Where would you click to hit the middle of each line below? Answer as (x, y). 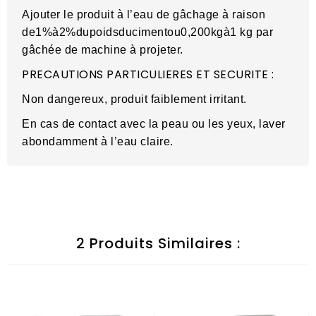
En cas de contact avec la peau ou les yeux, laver (154, 124)
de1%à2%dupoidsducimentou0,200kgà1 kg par (147, 32)
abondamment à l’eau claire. (98, 142)
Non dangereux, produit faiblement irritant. (134, 99)
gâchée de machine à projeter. (103, 50)
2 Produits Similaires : (158, 244)
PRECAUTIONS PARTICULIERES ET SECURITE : (148, 75)
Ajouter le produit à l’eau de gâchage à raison (144, 15)
